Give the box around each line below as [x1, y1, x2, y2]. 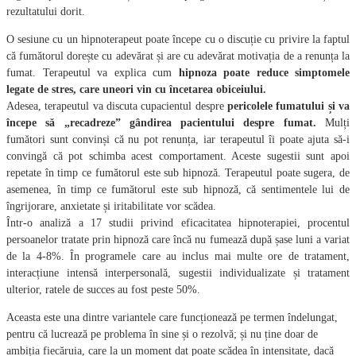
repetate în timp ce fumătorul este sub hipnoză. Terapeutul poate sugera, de [6, 166, 350, 179]
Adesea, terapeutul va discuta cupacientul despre [6, 99, 227, 112]
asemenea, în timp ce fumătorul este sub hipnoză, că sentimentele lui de [6, 183, 350, 195]
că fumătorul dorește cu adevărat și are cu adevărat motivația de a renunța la [6, 49, 350, 62]
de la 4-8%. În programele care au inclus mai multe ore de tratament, [6, 250, 350, 262]
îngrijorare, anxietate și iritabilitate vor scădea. [6, 199, 216, 212]
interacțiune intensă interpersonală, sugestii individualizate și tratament [6, 266, 350, 279]
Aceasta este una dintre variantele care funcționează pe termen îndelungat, [6, 311, 338, 323]
